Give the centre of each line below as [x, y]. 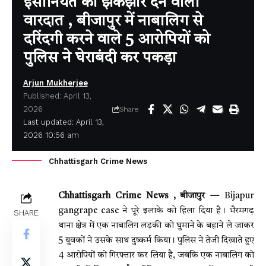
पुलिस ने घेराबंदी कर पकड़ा [100, 58]
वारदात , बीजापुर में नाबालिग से [113, 21]
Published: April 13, [57, 96]
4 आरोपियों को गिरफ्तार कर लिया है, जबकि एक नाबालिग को [156, 255]
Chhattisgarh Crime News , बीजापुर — [139, 196]
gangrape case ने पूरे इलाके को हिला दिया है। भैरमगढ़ [156, 211]
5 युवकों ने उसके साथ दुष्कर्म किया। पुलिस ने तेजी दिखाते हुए [156, 240]
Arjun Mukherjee [55, 83]
